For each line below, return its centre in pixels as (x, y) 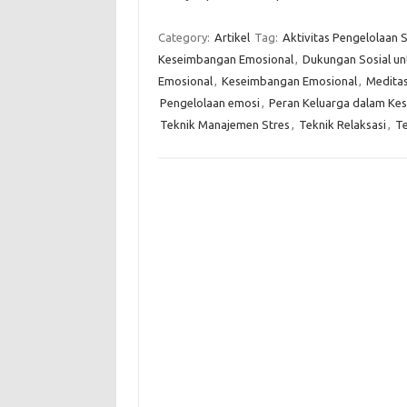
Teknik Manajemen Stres (224, 124)
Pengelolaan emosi (209, 103)
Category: (185, 37)
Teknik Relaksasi (342, 124)
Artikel (232, 37)
